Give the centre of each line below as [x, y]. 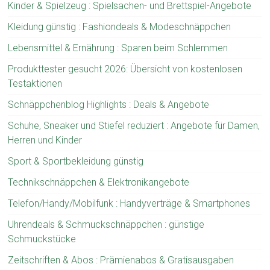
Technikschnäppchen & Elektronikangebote [99, 182]
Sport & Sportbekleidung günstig [76, 161]
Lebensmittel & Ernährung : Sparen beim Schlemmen [118, 48]
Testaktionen [35, 83]
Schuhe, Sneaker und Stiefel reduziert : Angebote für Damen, [134, 126]
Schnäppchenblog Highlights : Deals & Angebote [109, 105]
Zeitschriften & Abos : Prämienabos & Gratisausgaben [121, 260]
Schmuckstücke [42, 239]
